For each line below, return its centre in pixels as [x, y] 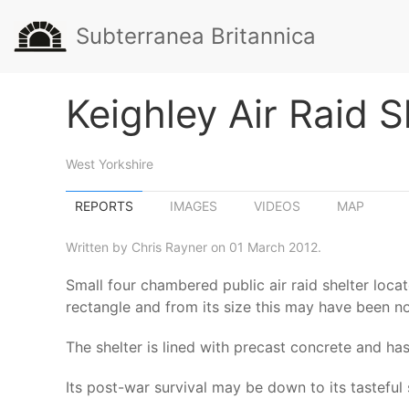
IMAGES [194, 206]
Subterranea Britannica [196, 36]
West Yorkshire [110, 164]
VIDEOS [277, 206]
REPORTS [104, 206]
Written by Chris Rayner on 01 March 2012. [194, 247]
